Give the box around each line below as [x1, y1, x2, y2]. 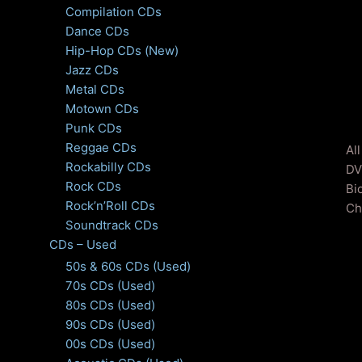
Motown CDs [65, 100, 139, 116]
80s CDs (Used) [65, 297, 155, 314]
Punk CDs [65, 120, 122, 136]
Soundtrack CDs [65, 217, 158, 233]
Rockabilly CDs [65, 158, 151, 175]
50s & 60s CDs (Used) [65, 259, 191, 275]
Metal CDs [65, 81, 124, 97]
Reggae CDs [65, 139, 137, 155]
